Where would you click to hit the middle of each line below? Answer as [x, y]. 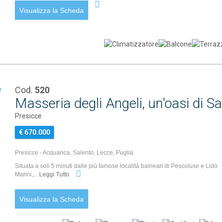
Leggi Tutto [55, 175]
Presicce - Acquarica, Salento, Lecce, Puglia [74, 153]
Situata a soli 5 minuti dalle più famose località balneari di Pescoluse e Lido [116, 166]
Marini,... [27, 175]
